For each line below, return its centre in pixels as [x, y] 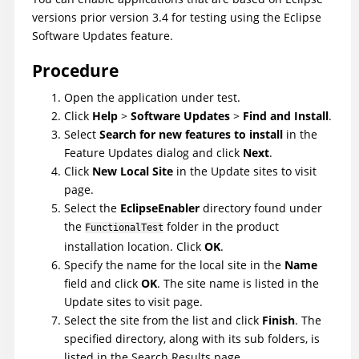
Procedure [75, 71]
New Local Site [133, 171]
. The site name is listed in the [238, 284]
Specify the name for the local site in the [174, 265]
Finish [278, 321]
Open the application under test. [152, 98]
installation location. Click [134, 247]
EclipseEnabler [160, 208]
